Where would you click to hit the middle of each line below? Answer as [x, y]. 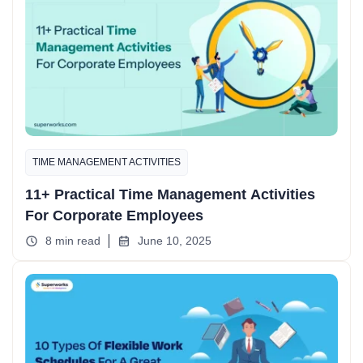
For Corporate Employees [114, 215]
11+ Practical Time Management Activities [170, 194]
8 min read [73, 241]
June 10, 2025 [175, 241]
